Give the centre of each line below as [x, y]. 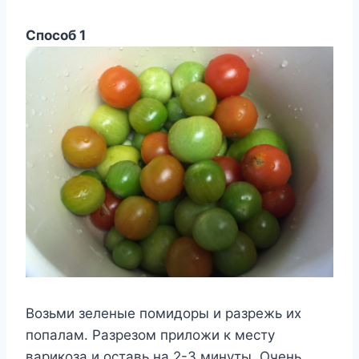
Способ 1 [56, 35]
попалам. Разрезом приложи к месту [150, 335]
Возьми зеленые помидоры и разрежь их [163, 313]
